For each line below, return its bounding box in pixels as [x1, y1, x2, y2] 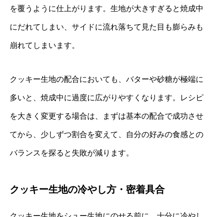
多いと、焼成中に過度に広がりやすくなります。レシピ [10, 93, 203, 102]
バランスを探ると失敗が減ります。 [10, 148, 134, 157]
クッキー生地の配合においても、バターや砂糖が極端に [10, 75, 203, 83]
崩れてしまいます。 [10, 41, 79, 49]
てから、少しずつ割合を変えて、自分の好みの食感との [10, 130, 203, 139]
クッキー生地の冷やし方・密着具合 [10, 184, 165, 195]
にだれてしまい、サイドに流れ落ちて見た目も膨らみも [10, 22, 203, 31]
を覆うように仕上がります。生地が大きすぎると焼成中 [10, 4, 203, 13]
